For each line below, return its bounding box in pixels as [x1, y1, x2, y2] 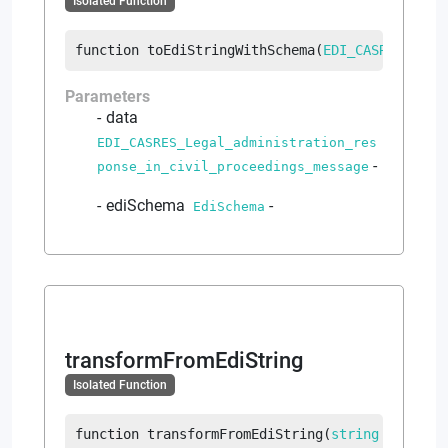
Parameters [65, 86, 150, 106]
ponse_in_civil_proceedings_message [97, 158, 369, 174]
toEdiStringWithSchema [147, 41, 315, 58]
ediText [379, 425, 443, 442]
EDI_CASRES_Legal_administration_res [97, 134, 377, 150]
